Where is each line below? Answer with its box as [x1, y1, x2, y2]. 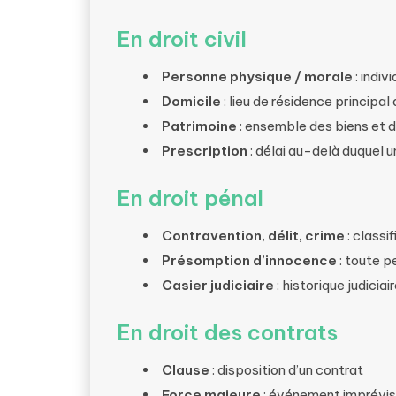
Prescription [162, 142, 247, 159]
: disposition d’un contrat [209, 362, 363, 378]
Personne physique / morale [162, 68, 353, 85]
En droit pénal [117, 185, 263, 211]
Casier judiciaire [162, 277, 274, 293]
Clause [162, 362, 209, 378]
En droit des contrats [117, 319, 338, 346]
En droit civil [117, 26, 247, 52]
